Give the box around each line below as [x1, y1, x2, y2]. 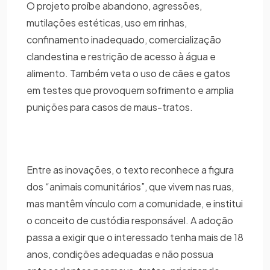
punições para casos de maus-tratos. [27, 101, 193, 114]
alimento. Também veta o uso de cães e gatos [27, 67, 230, 80]
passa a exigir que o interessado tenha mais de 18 [27, 231, 243, 244]
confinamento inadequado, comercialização [27, 33, 221, 46]
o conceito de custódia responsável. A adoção [27, 214, 233, 227]
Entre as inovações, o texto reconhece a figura [27, 163, 234, 177]
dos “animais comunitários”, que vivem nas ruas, [27, 180, 234, 193]
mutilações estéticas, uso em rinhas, [27, 16, 187, 30]
